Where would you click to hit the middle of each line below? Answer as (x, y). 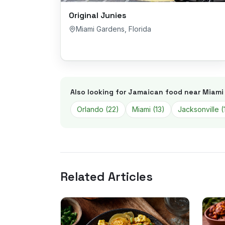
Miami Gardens (100, 29)
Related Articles (106, 177)
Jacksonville (198, 109)
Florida (140, 29)
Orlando (90, 109)
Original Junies (98, 15)
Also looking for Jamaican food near (136, 92)
